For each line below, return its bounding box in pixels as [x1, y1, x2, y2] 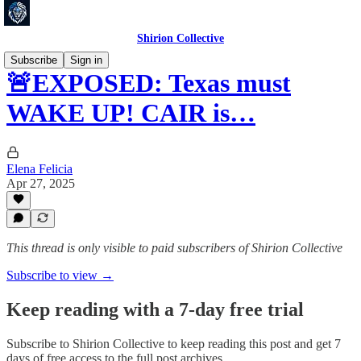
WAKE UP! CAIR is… [6, 98, 255, 128]
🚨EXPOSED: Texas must [6, 68, 291, 98]
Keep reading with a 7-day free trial [6, 298, 304, 320]
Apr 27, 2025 [6, 176, 75, 190]
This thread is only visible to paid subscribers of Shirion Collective [6, 241, 342, 255]
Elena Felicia [6, 161, 73, 176]
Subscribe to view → [6, 268, 114, 282]
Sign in [70, 54, 102, 66]
